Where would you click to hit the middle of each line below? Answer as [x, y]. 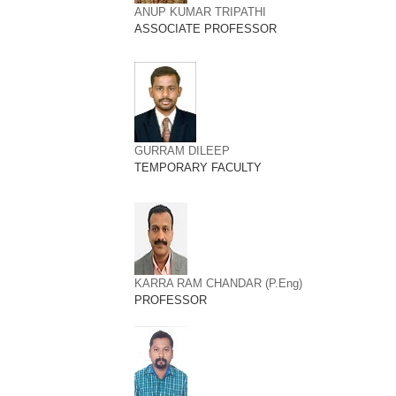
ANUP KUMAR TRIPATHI [200, 12]
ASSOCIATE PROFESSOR [206, 29]
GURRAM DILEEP [182, 151]
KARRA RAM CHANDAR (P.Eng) [218, 283]
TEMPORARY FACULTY [198, 168]
